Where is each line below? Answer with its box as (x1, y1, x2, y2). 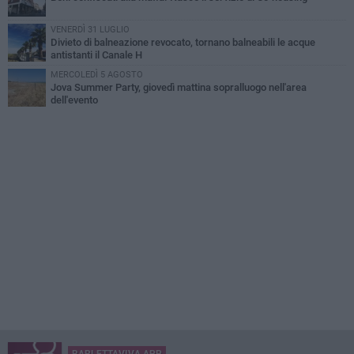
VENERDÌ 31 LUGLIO (51, 24, 130, 36)
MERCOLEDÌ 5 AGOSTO (51, 70, 143, 81)
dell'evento (51, 94, 98, 107)
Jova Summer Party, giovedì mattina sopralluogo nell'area (51, 81, 307, 94)
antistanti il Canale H (51, 49, 142, 62)
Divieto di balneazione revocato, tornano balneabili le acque (51, 36, 315, 49)
